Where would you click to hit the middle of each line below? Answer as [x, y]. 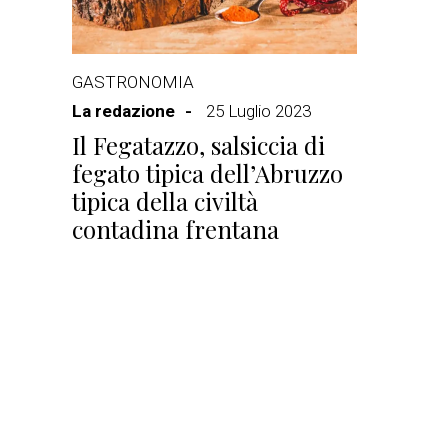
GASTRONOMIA [133, 82]
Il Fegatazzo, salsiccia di [198, 145]
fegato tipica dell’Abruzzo [207, 173]
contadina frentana [175, 229]
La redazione [123, 111]
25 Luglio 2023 [258, 111]
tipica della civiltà [165, 201]
